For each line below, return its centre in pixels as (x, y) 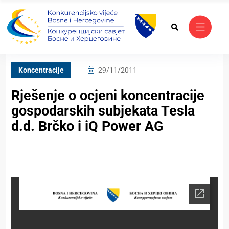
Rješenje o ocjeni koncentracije (108, 96)
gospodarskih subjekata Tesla (103, 111)
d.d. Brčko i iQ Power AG (87, 127)
